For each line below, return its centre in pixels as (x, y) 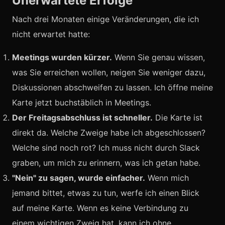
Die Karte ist (178, 118)
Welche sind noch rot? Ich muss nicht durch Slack (106, 148)
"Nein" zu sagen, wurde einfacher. (79, 178)
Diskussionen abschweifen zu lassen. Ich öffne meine (113, 87)
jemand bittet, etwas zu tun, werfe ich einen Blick (106, 193)
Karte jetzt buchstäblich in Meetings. (82, 102)
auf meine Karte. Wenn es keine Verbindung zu (100, 208)
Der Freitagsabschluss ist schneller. (82, 118)
